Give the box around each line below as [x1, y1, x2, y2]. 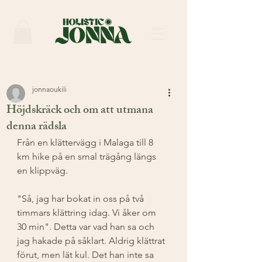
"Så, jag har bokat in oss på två [17, 192, 146, 204]
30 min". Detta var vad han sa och [17, 220, 157, 232]
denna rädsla [6, 116, 67, 137]
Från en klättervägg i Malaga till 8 [17, 136, 156, 148]
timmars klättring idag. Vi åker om [17, 206, 158, 218]
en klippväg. [17, 164, 70, 176]
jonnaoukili [32, 84, 67, 94]
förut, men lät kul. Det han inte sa [17, 249, 156, 260]
